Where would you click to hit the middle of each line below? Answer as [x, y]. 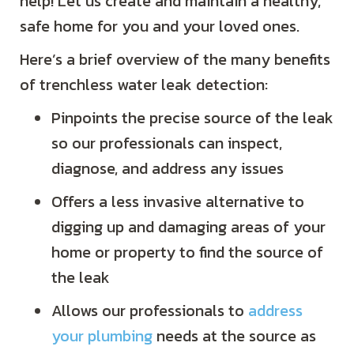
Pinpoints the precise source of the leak [192, 117]
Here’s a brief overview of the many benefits [175, 59]
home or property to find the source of [187, 252]
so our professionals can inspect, [167, 143]
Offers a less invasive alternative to [178, 201]
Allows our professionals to [150, 310]
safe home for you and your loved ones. [160, 26]
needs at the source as [234, 335]
